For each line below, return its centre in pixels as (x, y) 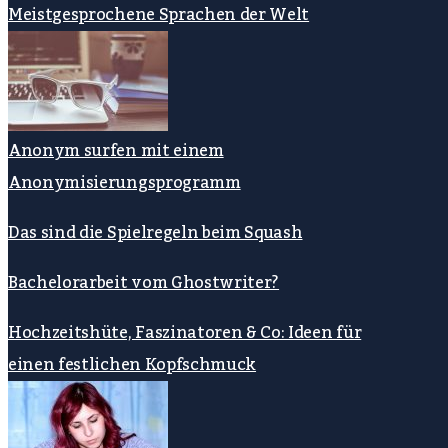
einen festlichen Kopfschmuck (132, 365)
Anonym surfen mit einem (116, 151)
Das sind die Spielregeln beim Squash (155, 233)
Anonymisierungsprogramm (124, 183)
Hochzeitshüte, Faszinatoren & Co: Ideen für (185, 333)
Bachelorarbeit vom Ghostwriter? (144, 283)
